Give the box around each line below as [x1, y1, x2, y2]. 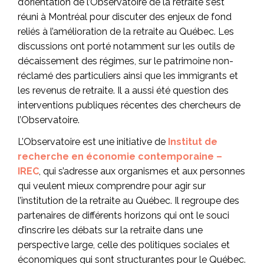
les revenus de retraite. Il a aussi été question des [18, 84, 229, 96]
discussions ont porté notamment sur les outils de [18, 40, 235, 52]
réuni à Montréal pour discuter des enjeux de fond [18, 11, 232, 22]
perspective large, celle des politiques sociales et [18, 239, 230, 251]
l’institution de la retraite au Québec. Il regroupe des [18, 195, 239, 207]
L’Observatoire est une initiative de [18, 136, 168, 148]
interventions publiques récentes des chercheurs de [18, 99, 240, 111]
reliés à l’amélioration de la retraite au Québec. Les [18, 25, 234, 37]
